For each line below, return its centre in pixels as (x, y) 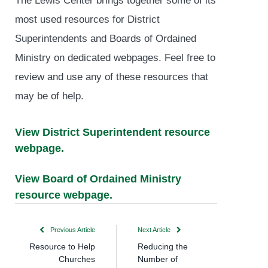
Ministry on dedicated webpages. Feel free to (115, 57)
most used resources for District (87, 19)
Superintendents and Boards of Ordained (106, 38)
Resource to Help (62, 246)
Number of (158, 259)
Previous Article (72, 229)
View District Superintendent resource (112, 132)
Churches (77, 259)
